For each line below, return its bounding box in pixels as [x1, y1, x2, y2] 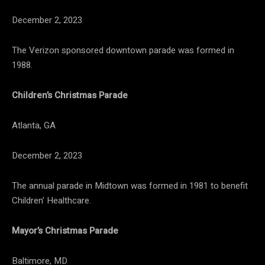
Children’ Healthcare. [12, 194, 91, 208]
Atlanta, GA [12, 119, 56, 132]
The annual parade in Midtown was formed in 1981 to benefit [12, 179, 248, 193]
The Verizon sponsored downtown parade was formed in [12, 44, 234, 57]
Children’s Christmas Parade [12, 89, 128, 102]
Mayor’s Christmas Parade [12, 224, 118, 238]
